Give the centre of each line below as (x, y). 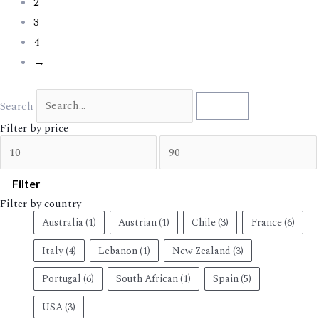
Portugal (61, 279)
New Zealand (202, 251)
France (266, 223)
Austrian (137, 223)
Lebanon (117, 251)
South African (147, 279)
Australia (62, 223)
